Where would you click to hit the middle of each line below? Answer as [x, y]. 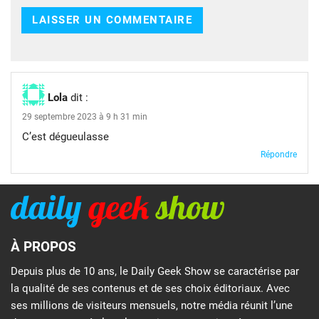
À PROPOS [43, 247]
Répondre [279, 154]
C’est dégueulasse [66, 136]
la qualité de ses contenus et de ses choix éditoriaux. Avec [150, 288]
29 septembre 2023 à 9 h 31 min [85, 116]
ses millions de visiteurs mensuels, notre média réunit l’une [152, 305]
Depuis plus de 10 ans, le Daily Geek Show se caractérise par [155, 271]
